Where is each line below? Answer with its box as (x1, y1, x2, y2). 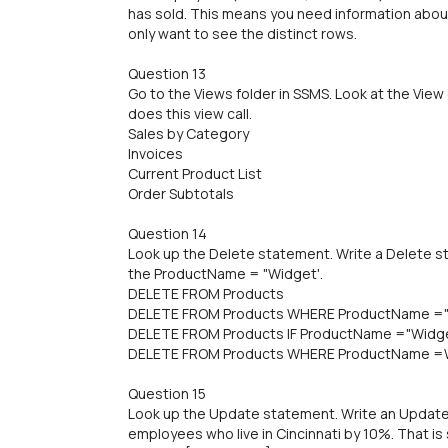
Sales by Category (128, 124, 249, 143)
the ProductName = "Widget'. (128, 264, 323, 283)
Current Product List (128, 164, 262, 183)
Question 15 (128, 384, 206, 403)
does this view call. (128, 104, 252, 123)
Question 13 (128, 64, 206, 83)
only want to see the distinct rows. (128, 24, 357, 43)
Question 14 (128, 224, 207, 243)
